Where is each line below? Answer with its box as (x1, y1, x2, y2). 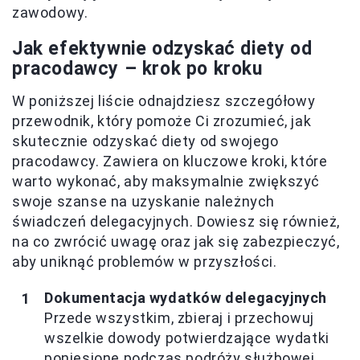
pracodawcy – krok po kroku (12, 58, 263, 80)
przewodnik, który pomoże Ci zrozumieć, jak (12, 112, 312, 129)
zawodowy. (12, 4, 88, 21)
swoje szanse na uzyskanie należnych (12, 193, 276, 210)
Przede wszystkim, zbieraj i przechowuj (44, 309, 314, 326)
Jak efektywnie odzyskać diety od (12, 38, 313, 59)
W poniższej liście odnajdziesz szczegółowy (12, 92, 316, 109)
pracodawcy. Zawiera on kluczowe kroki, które (12, 153, 328, 170)
